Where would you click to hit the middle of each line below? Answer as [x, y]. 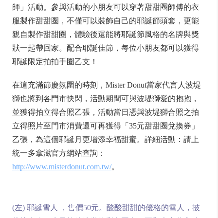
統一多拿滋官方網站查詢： [59, 153]
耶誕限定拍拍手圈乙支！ [55, 62]
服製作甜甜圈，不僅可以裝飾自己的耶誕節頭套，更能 [106, 21]
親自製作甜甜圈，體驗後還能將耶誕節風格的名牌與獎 [106, 34]
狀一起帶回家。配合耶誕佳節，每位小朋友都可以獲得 [106, 48]
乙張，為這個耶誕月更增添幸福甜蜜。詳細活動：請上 [106, 139]
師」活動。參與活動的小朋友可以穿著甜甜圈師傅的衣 [106, 7]
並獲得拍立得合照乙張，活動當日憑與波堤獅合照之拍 [106, 112]
